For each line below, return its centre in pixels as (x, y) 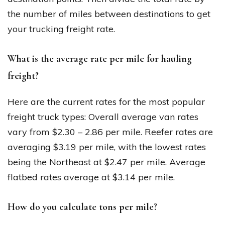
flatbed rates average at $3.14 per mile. (91, 177)
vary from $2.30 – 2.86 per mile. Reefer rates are (110, 132)
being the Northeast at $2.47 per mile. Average (106, 162)
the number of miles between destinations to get (109, 14)
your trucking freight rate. (61, 29)
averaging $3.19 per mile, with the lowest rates (107, 147)
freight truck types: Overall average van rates (103, 117)
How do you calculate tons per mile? (82, 207)
